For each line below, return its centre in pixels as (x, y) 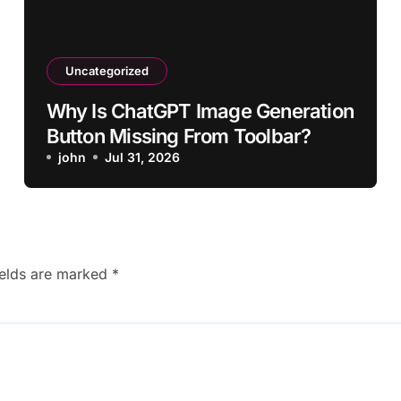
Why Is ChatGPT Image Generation (200, 111)
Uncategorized (107, 71)
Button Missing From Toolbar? (179, 136)
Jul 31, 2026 (142, 157)
